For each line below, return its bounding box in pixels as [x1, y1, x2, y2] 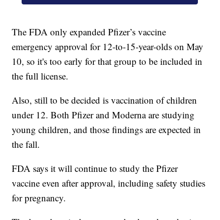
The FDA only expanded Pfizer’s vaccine [12, 25, 166, 38]
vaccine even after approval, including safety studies [12, 176, 206, 189]
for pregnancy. [12, 191, 69, 204]
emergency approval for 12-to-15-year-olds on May [12, 40, 204, 53]
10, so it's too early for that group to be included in [12, 55, 203, 67]
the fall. [12, 137, 43, 150]
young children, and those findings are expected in [12, 123, 201, 136]
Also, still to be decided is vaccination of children [12, 93, 197, 106]
